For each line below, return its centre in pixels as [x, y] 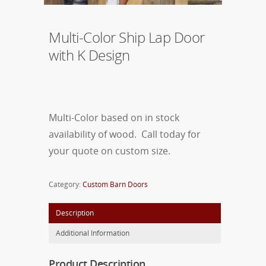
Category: [66, 184]
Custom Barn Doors [115, 184]
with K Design [89, 55]
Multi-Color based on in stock [114, 117]
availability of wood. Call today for [125, 134]
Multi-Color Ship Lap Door [127, 37]
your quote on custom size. [110, 151]
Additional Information [93, 233]
